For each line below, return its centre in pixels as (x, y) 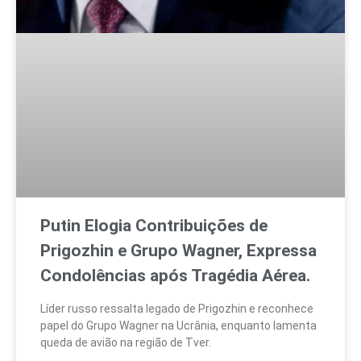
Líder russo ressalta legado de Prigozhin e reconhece (177, 309)
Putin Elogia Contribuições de (154, 226)
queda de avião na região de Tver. (126, 343)
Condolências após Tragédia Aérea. (175, 276)
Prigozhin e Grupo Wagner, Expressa (178, 251)
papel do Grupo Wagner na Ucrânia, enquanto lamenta (178, 326)
